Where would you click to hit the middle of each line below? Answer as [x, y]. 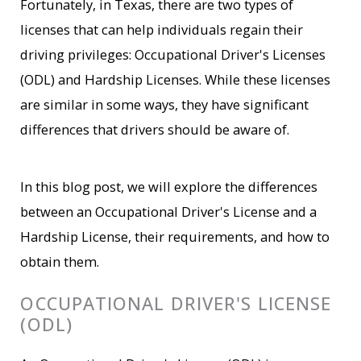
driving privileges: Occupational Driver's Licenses [173, 55]
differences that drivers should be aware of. [155, 130]
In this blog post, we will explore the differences [169, 186]
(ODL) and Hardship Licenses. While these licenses [176, 80]
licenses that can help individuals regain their [162, 30]
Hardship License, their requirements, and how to [175, 236]
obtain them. [60, 261]
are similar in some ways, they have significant [165, 105]
